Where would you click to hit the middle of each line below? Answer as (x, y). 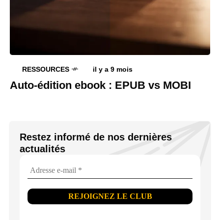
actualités (42, 149)
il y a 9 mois (113, 69)
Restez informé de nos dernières (96, 137)
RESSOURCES (46, 69)
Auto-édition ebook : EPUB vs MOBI (100, 85)
